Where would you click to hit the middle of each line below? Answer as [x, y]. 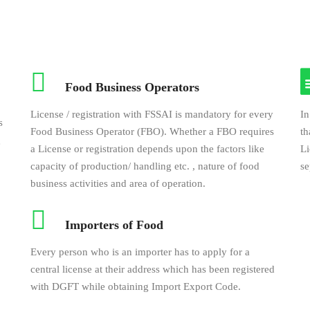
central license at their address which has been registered [153, 269]
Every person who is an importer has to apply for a [140, 252]
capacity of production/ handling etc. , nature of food [145, 166]
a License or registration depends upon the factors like [147, 149]
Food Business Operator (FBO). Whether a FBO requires [152, 131]
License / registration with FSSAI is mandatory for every [152, 114]
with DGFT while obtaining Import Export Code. [136, 286]
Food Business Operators [132, 87]
